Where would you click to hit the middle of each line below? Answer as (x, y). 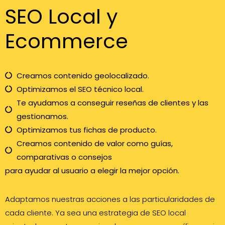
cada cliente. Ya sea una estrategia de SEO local (95, 212)
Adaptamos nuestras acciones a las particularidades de (110, 199)
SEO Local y (62, 16)
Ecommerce (67, 41)
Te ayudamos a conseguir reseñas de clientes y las (112, 102)
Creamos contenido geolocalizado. (83, 75)
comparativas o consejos (64, 157)
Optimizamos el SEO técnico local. (80, 89)
